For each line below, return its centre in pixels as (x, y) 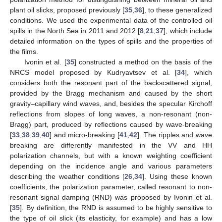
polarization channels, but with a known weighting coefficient (111, 155)
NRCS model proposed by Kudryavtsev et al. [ (94, 72)
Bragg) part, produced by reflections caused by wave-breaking (111, 124)
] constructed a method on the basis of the (143, 62)
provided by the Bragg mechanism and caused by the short (111, 93)
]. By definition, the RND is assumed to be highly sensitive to (116, 207)
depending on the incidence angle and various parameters (111, 166)
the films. (24, 51)
